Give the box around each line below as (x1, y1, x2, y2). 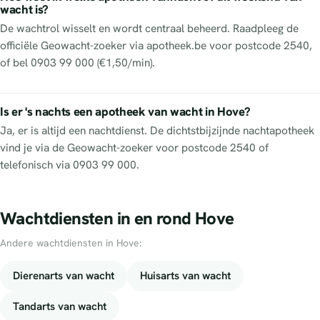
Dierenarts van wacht (13, 268, 114, 283)
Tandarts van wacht (13, 299, 106, 314)
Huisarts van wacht (140, 268, 231, 283)
